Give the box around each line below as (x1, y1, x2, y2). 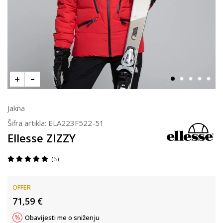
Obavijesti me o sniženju (25, 213, 100, 222)
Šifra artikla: (7, 118, 48, 128)
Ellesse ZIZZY (7, 130, 76, 145)
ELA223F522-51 (48, 118, 104, 128)
